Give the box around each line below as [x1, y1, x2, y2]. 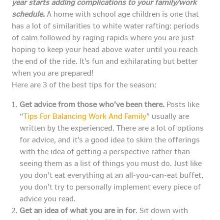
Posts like [165, 100, 199, 110]
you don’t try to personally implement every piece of [20, 182, 201, 192]
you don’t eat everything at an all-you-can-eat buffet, [20, 170, 203, 180]
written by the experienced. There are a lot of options [20, 123, 204, 133]
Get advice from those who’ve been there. [20, 100, 165, 110]
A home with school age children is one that [47, 9, 199, 19]
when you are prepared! [12, 68, 93, 78]
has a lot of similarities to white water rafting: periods [12, 21, 199, 31]
